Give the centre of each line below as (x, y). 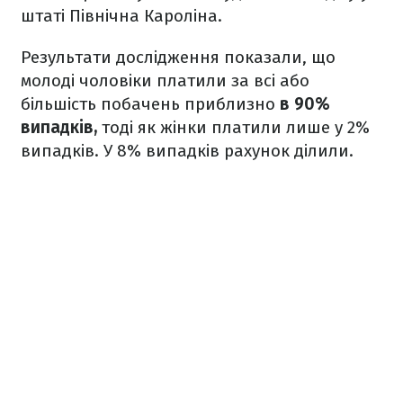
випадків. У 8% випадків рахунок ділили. (187, 150)
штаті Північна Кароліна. (121, 15)
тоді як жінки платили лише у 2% (233, 127)
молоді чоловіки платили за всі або (165, 80)
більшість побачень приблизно (150, 103)
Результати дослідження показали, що (178, 57)
